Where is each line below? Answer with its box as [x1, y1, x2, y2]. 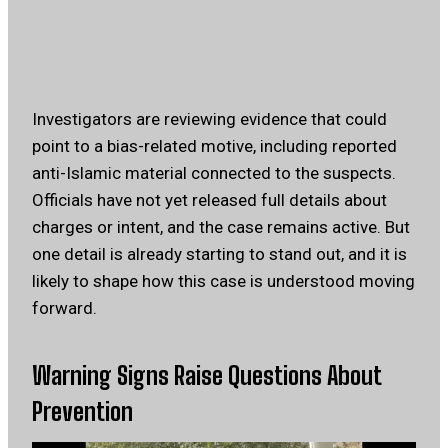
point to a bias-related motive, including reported [32, 136, 397, 157]
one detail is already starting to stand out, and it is [32, 244, 407, 265]
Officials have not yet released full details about [32, 190, 387, 211]
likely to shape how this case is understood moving [32, 271, 415, 292]
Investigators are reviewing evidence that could [32, 109, 387, 130]
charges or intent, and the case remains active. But [32, 217, 410, 238]
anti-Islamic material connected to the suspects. [32, 163, 396, 184]
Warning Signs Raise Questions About [32, 361, 381, 391]
